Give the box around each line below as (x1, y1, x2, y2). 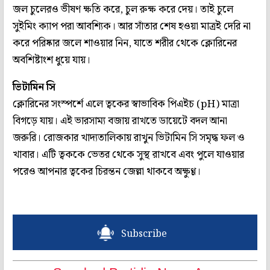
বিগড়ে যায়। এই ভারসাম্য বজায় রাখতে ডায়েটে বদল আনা (13, 112, 227, 130)
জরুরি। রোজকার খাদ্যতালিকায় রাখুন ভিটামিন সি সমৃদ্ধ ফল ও (13, 129, 245, 146)
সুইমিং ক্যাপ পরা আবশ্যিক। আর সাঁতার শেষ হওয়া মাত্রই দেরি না (13, 17, 251, 35)
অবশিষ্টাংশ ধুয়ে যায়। (13, 51, 90, 69)
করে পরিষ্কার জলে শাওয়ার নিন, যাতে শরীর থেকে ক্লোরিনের (13, 34, 237, 52)
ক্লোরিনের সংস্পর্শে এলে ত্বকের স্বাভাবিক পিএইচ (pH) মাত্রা (13, 95, 239, 113)
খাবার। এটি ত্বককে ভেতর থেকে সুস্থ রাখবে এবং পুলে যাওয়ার (13, 146, 244, 163)
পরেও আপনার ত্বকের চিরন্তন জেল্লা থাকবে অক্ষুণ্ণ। (13, 163, 201, 180)
